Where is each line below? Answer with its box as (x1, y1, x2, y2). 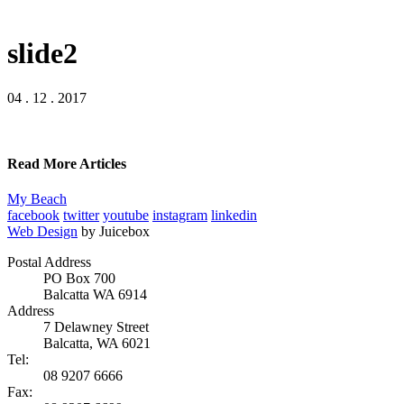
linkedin (211, 207, 257, 224)
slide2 (7, 37, 78, 70)
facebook (7, 207, 60, 224)
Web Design (7, 224, 78, 240)
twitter (63, 207, 99, 224)
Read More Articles (7, 156, 126, 172)
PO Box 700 (43, 271, 115, 287)
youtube (103, 207, 149, 224)
